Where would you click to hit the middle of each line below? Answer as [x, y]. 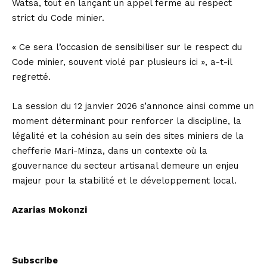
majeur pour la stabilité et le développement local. [124, 181]
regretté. [31, 77]
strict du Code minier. [58, 18]
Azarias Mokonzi [49, 210]
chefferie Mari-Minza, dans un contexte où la [110, 151]
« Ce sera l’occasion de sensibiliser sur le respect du [127, 47]
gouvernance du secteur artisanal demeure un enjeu [125, 166]
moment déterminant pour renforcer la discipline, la [127, 121]
